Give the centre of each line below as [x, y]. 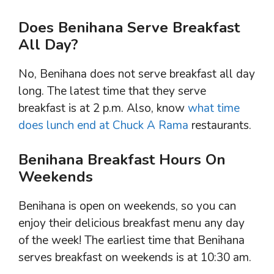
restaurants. [220, 125]
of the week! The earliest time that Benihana [131, 241]
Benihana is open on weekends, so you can [127, 206]
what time [214, 108]
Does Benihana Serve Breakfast [129, 27]
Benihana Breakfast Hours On [122, 160]
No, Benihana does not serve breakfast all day [137, 74]
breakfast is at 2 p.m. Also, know [103, 108]
